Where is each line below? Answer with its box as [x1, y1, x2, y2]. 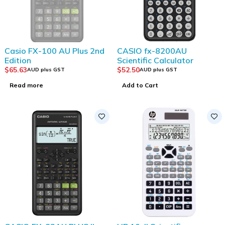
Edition [5, 55, 31, 65]
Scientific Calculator [117, 55, 193, 65]
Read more [10, 81, 43, 89]
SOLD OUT [3, 43, 30, 50]
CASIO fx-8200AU [117, 45, 187, 56]
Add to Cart [122, 81, 158, 89]
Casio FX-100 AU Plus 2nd [5, 45, 104, 56]
